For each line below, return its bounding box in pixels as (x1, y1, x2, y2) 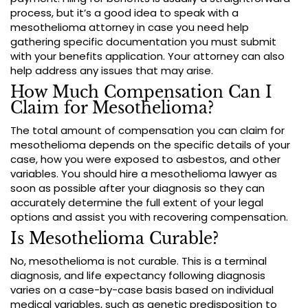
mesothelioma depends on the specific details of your (10, 137, 290, 153)
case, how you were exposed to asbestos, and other (10, 152, 280, 167)
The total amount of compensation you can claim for (10, 123, 285, 138)
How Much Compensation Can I (10, 82, 272, 102)
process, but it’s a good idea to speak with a (10, 5, 239, 21)
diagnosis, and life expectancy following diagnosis (10, 268, 265, 283)
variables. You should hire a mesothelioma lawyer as (10, 166, 277, 181)
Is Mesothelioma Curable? (10, 229, 219, 249)
